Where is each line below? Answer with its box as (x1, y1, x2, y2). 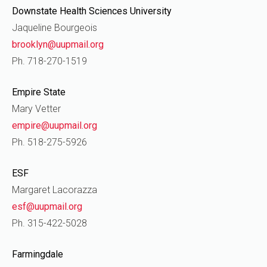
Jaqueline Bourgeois (12, 22, 97, 33)
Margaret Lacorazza (12, 184, 97, 195)
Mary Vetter (12, 103, 61, 114)
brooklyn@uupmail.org (12, 39, 104, 50)
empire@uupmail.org (12, 120, 97, 131)
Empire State (12, 86, 66, 98)
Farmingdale (12, 249, 63, 260)
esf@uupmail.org (12, 201, 82, 212)
